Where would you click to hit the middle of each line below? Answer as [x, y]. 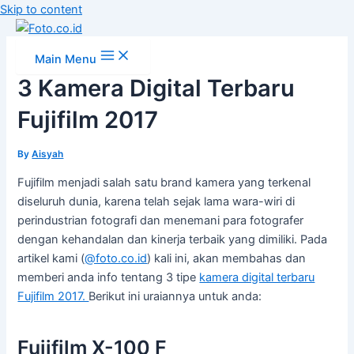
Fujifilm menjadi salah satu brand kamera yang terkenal [164, 182]
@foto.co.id [116, 258]
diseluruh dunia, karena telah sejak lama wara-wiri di [156, 201]
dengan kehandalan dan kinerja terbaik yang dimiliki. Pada [173, 239]
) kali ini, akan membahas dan [227, 258]
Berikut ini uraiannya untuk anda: [175, 296]
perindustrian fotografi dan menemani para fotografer [161, 220]
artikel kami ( [51, 258]
